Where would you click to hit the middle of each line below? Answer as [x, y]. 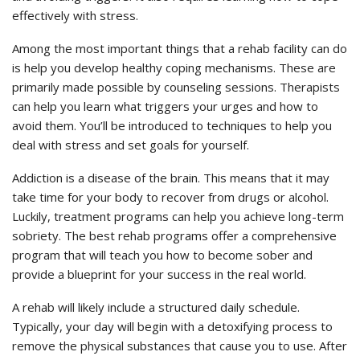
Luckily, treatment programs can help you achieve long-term [178, 217]
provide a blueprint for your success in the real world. [159, 274]
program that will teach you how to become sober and [162, 255]
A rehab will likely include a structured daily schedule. [156, 307]
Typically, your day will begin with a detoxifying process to [172, 327]
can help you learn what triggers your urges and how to [165, 106]
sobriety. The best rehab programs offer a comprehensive [174, 236]
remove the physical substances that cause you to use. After [180, 346]
